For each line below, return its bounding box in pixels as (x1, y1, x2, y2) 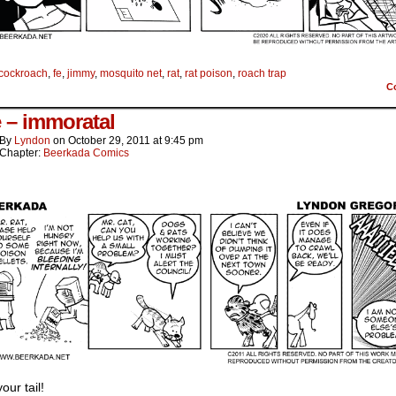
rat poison (185, 66, 232, 80)
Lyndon (14, 133, 50, 147)
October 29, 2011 (68, 133, 150, 147)
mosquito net (100, 66, 162, 80)
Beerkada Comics (43, 146, 129, 159)
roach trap (238, 66, 286, 80)
